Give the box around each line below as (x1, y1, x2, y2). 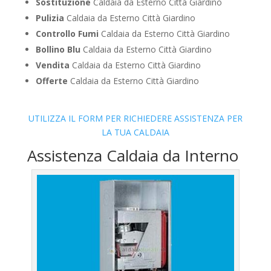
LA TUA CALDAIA (101, 126, 169, 139)
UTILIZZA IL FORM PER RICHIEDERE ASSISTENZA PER (28, 113, 243, 125)
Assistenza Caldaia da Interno (27, 145, 238, 167)
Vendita (35, 59, 70, 71)
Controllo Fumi (35, 28, 99, 40)
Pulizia (35, 12, 64, 24)
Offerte (35, 75, 68, 87)
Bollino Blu (35, 44, 80, 56)
